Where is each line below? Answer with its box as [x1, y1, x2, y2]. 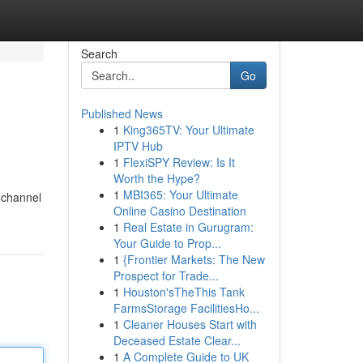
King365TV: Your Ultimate [122, 122, 254, 138]
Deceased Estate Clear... [113, 332, 241, 348]
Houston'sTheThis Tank [122, 284, 245, 300]
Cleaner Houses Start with [122, 316, 257, 332]
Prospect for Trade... [113, 267, 219, 284]
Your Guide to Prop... [113, 235, 221, 251]
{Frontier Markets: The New [122, 251, 265, 267]
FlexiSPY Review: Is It [122, 154, 235, 170]
